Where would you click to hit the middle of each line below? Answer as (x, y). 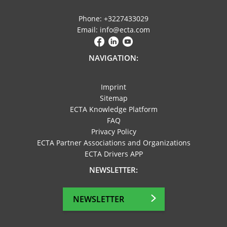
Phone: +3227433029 (113, 19)
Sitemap (113, 98)
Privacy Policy (113, 132)
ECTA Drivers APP (113, 154)
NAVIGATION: (113, 58)
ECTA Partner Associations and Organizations (113, 143)
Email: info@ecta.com (113, 30)
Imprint (113, 87)
